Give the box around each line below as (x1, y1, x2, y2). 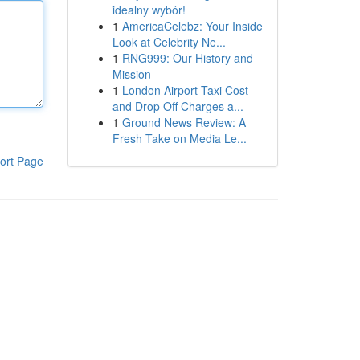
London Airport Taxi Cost (121, 82, 248, 98)
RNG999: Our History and (121, 50, 253, 66)
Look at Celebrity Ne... (112, 34, 226, 50)
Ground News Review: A (121, 114, 246, 130)
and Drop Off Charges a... (112, 98, 243, 114)
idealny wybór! (112, 2, 186, 18)
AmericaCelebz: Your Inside (121, 18, 263, 34)
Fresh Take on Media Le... (112, 130, 247, 146)
